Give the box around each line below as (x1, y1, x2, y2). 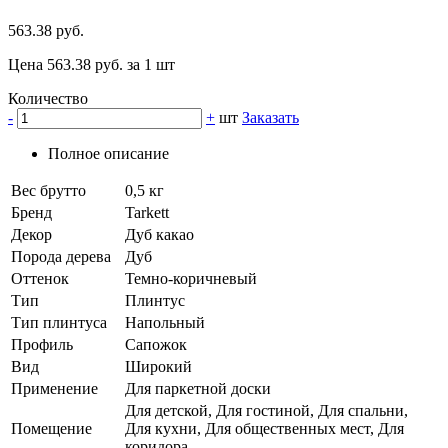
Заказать (242, 109, 299, 127)
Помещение (11, 420, 92, 438)
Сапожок (125, 336, 187, 354)
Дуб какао (125, 226, 194, 244)
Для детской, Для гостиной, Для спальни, (125, 402, 408, 420)
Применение (11, 380, 98, 398)
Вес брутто (11, 182, 86, 200)
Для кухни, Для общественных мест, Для (125, 420, 404, 438)
